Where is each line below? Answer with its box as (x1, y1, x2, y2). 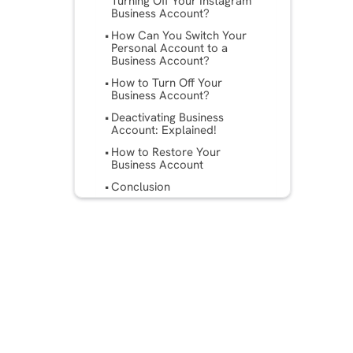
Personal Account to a (111, 39, 229, 56)
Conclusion (111, 178, 171, 195)
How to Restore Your (111, 143, 221, 160)
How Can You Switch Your (111, 27, 247, 43)
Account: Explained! (111, 121, 217, 138)
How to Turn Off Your (111, 74, 223, 91)
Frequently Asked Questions (111, 203, 260, 220)
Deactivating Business (111, 109, 225, 125)
